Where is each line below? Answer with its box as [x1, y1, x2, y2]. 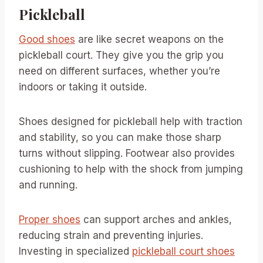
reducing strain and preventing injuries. [19, 229, 203, 241]
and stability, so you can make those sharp [19, 131, 221, 143]
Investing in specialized [19, 245, 132, 257]
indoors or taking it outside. [19, 80, 147, 93]
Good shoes [19, 33, 75, 45]
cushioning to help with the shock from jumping [19, 163, 243, 175]
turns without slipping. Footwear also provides [19, 147, 235, 159]
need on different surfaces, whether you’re [19, 65, 220, 77]
